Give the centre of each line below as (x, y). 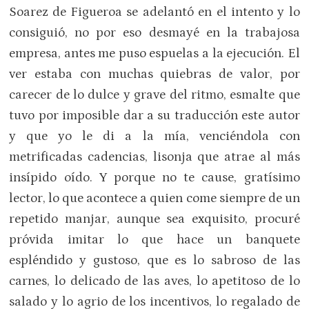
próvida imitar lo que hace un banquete (154, 239)
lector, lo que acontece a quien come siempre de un (154, 198)
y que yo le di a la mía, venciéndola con (154, 136)
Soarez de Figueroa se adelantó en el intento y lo (154, 12)
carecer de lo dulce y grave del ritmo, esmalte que (154, 94)
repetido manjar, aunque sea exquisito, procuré (154, 219)
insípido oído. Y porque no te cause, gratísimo (154, 177)
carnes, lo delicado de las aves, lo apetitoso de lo (154, 281)
